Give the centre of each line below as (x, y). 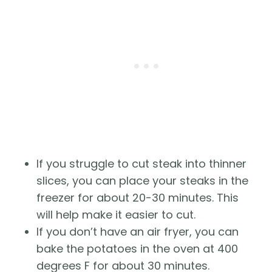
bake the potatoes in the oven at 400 (137, 249)
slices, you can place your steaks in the (142, 181)
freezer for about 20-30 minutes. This (138, 198)
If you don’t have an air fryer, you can (138, 232)
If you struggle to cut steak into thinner (141, 164)
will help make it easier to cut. (116, 215)
